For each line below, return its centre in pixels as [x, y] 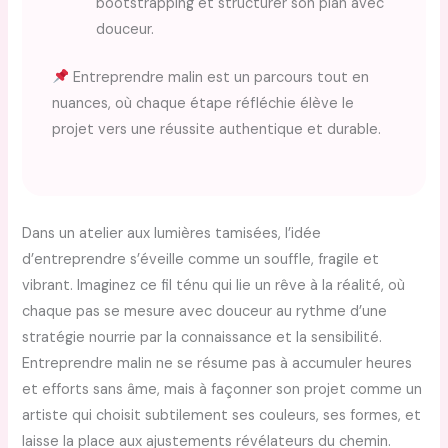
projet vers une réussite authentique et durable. [217, 130]
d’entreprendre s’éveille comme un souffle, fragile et [201, 260]
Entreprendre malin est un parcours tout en [219, 78]
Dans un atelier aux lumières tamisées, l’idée [172, 234]
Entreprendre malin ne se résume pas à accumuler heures [217, 364]
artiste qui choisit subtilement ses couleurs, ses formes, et [222, 416]
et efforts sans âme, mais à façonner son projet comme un [222, 390]
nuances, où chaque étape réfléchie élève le [203, 104]
